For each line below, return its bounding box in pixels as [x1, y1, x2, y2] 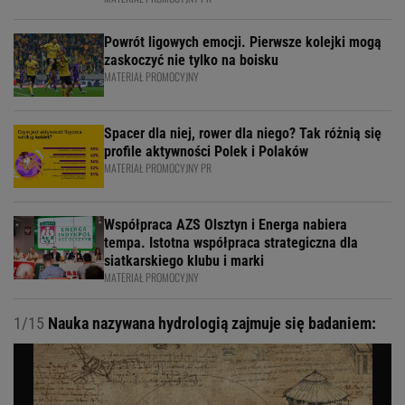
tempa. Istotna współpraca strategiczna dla [104, 234, 358, 251]
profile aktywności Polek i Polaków [104, 143, 308, 160]
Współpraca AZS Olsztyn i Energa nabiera [104, 216, 347, 233]
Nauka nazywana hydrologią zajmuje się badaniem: [44, 314, 376, 333]
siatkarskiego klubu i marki [104, 252, 264, 269]
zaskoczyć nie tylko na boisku [104, 52, 278, 69]
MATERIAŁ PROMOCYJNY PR [104, 160, 212, 175]
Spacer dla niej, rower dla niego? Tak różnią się [104, 125, 381, 142]
